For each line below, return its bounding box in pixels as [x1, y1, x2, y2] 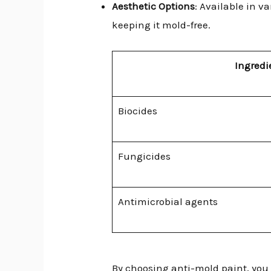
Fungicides [117, 150, 171, 163]
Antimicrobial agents [117, 195, 218, 208]
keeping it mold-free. [112, 18, 211, 31]
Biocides [117, 105, 157, 117]
